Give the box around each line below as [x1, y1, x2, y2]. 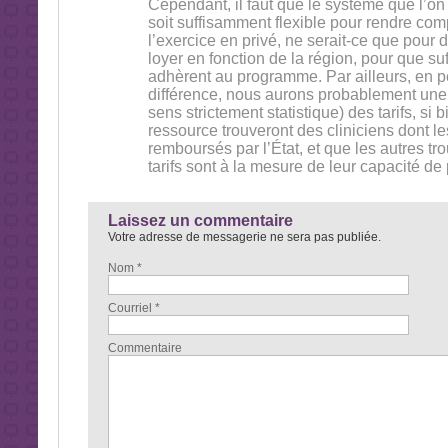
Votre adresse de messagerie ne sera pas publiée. [107, 230, 381, 244]
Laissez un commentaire [107, 212, 293, 229]
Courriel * [107, 301, 160, 315]
